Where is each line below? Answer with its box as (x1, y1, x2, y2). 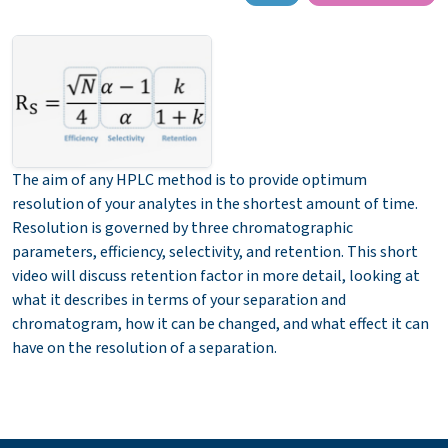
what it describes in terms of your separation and (12, 288, 346, 311)
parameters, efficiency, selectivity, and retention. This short (12, 240, 418, 263)
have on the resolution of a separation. (12, 336, 277, 359)
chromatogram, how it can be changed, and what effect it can (12, 312, 429, 335)
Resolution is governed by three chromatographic (12, 216, 353, 239)
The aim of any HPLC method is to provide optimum (12, 168, 367, 191)
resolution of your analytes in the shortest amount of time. (12, 192, 418, 215)
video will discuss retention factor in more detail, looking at (12, 264, 420, 287)
